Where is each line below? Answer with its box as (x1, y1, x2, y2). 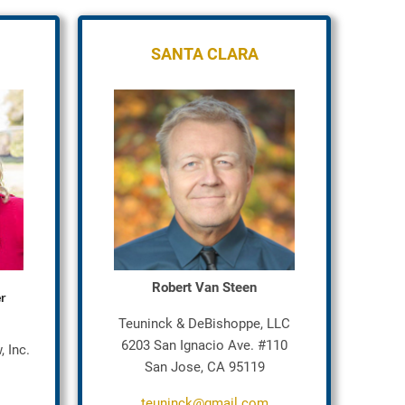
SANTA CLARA (150, 44, 259, 63)
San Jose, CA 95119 (144, 359, 265, 375)
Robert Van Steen (152, 279, 257, 296)
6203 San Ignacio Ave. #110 (121, 337, 287, 353)
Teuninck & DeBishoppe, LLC (118, 316, 290, 332)
